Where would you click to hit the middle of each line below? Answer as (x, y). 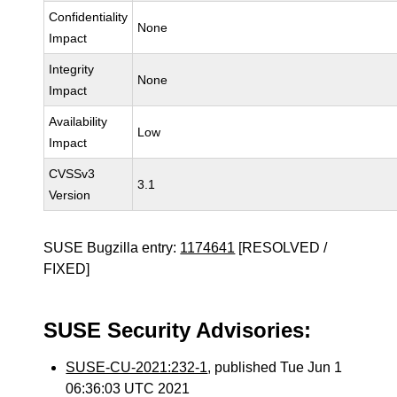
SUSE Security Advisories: (178, 330)
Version (70, 195)
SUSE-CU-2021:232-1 (137, 367)
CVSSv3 (72, 174)
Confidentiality (89, 17)
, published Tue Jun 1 (275, 367)
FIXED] (67, 269)
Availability (78, 121)
